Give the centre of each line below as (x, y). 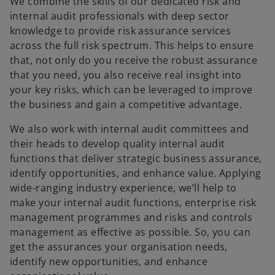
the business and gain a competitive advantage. (126, 104)
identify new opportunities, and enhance (109, 261)
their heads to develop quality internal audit (118, 144)
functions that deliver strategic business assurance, (136, 158)
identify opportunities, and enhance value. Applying (136, 173)
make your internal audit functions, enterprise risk (133, 203)
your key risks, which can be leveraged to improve (131, 90)
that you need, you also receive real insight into (126, 75)
